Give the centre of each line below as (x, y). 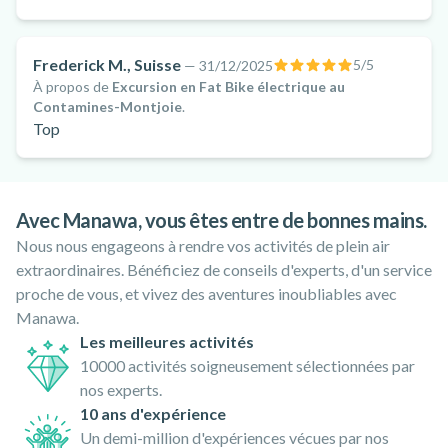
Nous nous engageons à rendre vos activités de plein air (203, 245)
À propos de (72, 86)
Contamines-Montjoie (107, 106)
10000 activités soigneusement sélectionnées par (247, 365)
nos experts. (121, 389)
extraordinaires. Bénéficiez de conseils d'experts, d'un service (224, 269)
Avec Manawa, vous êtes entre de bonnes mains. (221, 220)
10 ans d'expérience (153, 413)
